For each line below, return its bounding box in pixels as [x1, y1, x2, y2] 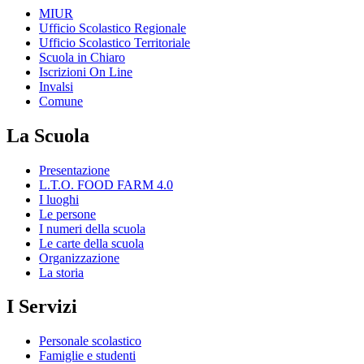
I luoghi [39, 192, 79, 206]
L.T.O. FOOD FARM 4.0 [39, 177, 173, 192]
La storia [39, 265, 84, 279]
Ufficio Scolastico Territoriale [39, 35, 190, 50]
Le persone [39, 206, 96, 221]
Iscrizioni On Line [39, 64, 132, 79]
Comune [39, 93, 83, 108]
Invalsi [39, 79, 73, 93]
